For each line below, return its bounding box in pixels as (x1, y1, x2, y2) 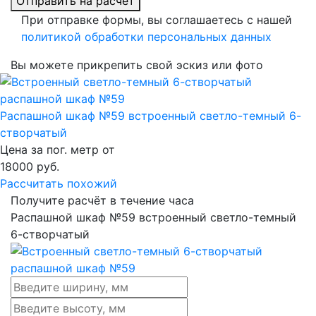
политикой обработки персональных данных (21, 30, 272, 44)
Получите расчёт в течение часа (11, 193, 194, 208)
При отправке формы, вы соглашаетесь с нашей (21, 13, 292, 28)
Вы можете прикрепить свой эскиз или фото (11, 58, 263, 73)
